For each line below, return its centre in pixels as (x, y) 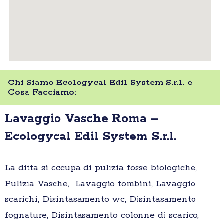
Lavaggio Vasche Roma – (82, 119)
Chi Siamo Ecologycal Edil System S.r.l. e (100, 83)
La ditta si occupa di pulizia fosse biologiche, (101, 168)
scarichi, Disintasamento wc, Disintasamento (100, 200)
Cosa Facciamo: (42, 93)
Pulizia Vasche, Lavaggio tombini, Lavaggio (100, 184)
